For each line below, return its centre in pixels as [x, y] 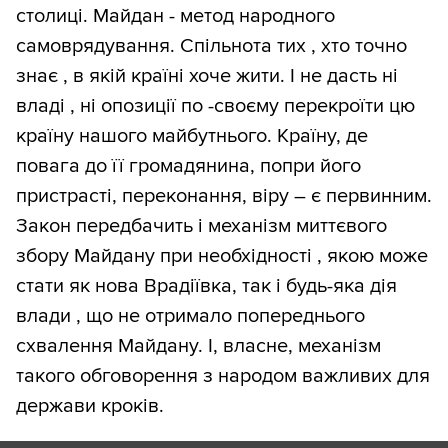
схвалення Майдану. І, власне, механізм [198, 346]
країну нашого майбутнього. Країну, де [192, 136]
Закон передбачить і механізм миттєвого [201, 226]
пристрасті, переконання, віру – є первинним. [224, 196]
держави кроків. [90, 406]
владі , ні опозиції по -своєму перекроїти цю [215, 106]
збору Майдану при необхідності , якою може [222, 256]
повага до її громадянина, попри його [188, 166]
